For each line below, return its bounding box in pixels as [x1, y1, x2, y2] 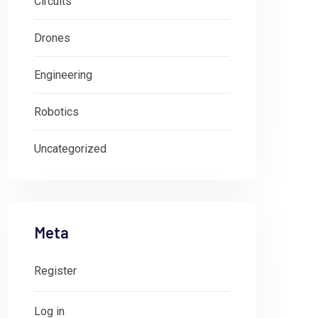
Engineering [34, 68, 92, 82]
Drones [34, 31, 70, 45]
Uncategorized [34, 142, 106, 155]
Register [34, 264, 77, 278]
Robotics [34, 105, 79, 119]
